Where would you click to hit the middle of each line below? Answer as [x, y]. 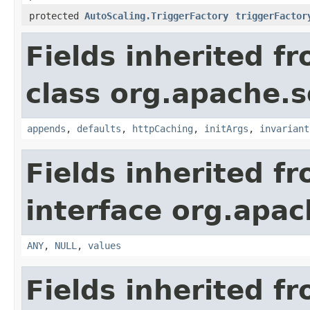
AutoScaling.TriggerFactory [156, 16]
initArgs [226, 128]
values [104, 245]
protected [57, 16]
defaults [99, 128]
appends [46, 128]
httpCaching [163, 128]
